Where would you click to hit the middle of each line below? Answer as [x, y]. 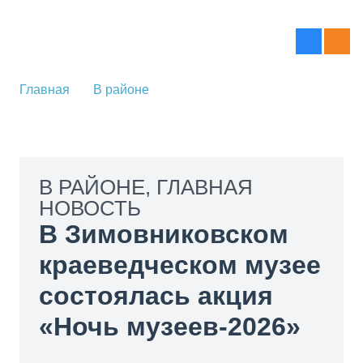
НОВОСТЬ [90, 208]
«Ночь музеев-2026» [170, 327]
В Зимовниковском [164, 234]
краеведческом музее [180, 265]
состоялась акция [156, 296]
